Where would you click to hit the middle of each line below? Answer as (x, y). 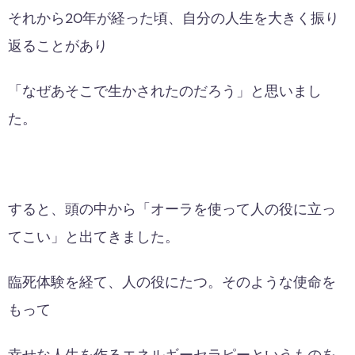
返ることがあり (58, 46)
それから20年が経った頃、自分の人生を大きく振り (174, 18)
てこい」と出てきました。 (94, 237)
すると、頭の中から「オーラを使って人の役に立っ (172, 209)
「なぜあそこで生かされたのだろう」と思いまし (165, 91)
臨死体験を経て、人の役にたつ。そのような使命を (172, 282)
